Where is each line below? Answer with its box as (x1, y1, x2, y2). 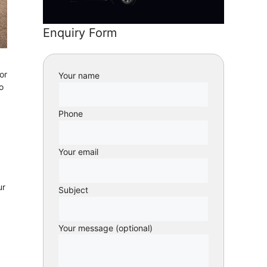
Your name (58, 70, 100, 81)
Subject (58, 185, 88, 195)
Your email (58, 147, 98, 157)
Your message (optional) (58, 223, 153, 234)
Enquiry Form (43, 26, 117, 41)
